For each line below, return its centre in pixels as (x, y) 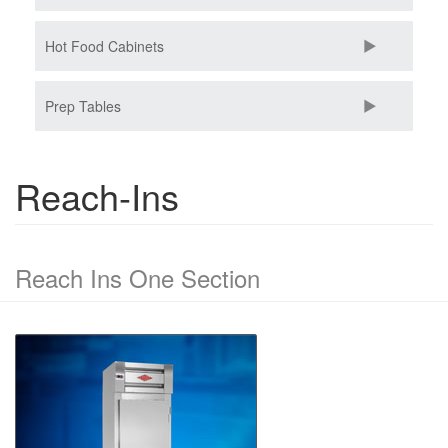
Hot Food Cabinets (104, 46)
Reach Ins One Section (137, 278)
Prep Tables (83, 106)
